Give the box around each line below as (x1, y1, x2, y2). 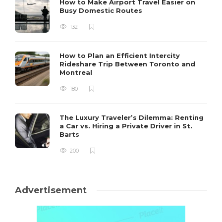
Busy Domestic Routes (59, 6, 144, 14)
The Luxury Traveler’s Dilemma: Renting (59, 113, 204, 121)
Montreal (59, 68, 94, 76)
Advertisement (15, 184, 87, 196)
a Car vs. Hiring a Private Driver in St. (59, 121, 192, 130)
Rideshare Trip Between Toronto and (59, 59, 195, 68)
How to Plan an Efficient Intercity (59, 51, 180, 59)
